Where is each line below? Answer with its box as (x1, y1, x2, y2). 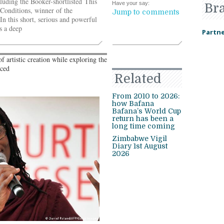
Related (114, 71, 161, 86)
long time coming (112, 122, 175, 130)
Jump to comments (112, 8, 179, 16)
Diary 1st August (112, 142, 167, 150)
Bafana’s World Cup (112, 107, 181, 115)
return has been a (112, 114, 173, 122)
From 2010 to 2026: (112, 92, 179, 100)
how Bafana (112, 99, 154, 107)
